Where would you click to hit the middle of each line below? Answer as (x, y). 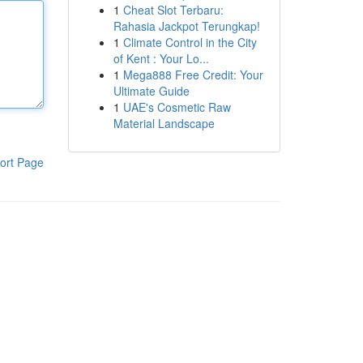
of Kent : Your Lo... (161, 58)
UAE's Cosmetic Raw (177, 107)
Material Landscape (164, 123)
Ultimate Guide (151, 91)
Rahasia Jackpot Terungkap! (186, 26)
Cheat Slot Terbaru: (173, 10)
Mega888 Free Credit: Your (193, 75)
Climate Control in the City (190, 42)
